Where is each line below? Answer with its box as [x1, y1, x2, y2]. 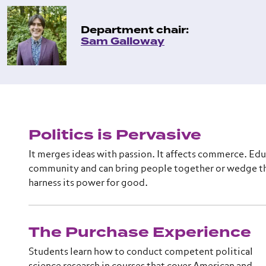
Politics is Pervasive [28, 125, 201, 145]
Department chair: [81, 23, 189, 37]
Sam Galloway [81, 34, 164, 49]
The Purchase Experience [28, 222, 251, 243]
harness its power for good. [28, 179, 148, 188]
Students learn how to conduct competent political [28, 248, 253, 257]
